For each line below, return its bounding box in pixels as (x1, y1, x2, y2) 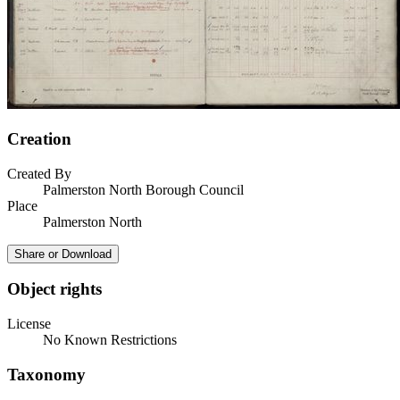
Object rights (7, 279, 102, 299)
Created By (7, 165, 71, 181)
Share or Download (14, 246, 112, 261)
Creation (7, 129, 71, 148)
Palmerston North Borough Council (43, 181, 244, 197)
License (7, 316, 51, 332)
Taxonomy (7, 364, 86, 384)
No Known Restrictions (43, 332, 177, 348)
